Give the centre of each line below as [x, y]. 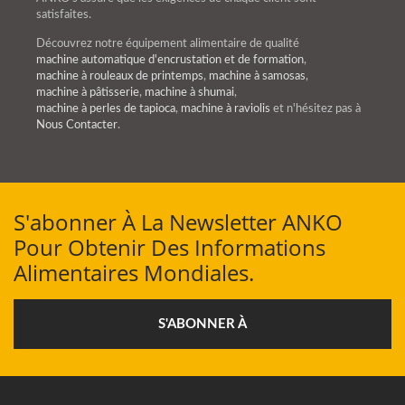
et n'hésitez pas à [316, 108]
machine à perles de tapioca [106, 108]
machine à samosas [257, 76]
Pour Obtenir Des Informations [170, 247]
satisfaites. [64, 14]
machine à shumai [189, 92]
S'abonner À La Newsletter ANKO [178, 221]
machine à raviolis [226, 108]
